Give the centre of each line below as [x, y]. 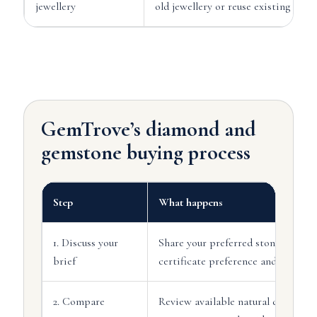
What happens [190, 202]
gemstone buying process [145, 152]
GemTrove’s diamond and [148, 129]
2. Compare [79, 301]
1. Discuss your [85, 243]
